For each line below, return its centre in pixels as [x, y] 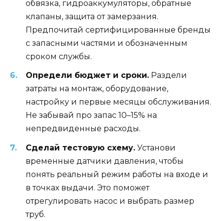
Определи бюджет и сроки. [87, 75]
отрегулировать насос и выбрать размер [110, 201]
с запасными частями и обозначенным [107, 43]
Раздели [168, 75]
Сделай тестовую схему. [80, 147]
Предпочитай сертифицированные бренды [118, 30]
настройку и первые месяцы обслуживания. [118, 102]
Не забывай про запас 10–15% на [91, 115]
